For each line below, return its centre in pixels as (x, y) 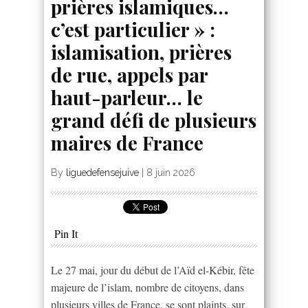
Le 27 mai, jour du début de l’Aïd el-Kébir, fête (153, 269)
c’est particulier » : (133, 29)
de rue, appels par (129, 74)
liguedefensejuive (102, 172)
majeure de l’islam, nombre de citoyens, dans (147, 287)
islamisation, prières (141, 52)
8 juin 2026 (171, 172)
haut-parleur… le (127, 97)
